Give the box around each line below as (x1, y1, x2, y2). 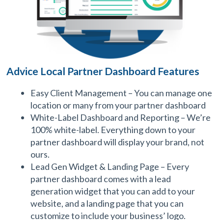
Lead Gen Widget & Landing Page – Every (30, 161, 190, 172)
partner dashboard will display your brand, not (30, 137, 205, 147)
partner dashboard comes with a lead (30, 173, 171, 184)
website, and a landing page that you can (30, 198, 184, 209)
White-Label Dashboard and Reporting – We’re (30, 112, 211, 123)
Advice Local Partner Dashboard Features (6, 64, 200, 77)
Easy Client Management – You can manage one (30, 87, 213, 98)
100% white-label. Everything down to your (30, 124, 196, 135)
